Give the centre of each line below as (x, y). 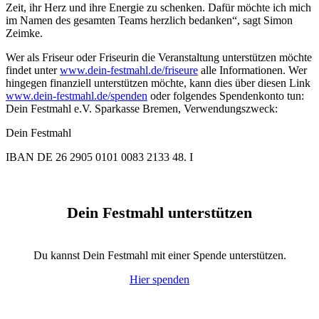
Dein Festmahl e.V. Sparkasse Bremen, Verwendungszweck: (142, 109)
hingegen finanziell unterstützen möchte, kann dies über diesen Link (158, 83)
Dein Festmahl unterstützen (159, 213)
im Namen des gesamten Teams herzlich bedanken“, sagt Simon (149, 20)
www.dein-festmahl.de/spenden (77, 96)
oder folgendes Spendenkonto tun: (226, 96)
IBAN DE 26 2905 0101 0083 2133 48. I (99, 157)
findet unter (33, 70)
